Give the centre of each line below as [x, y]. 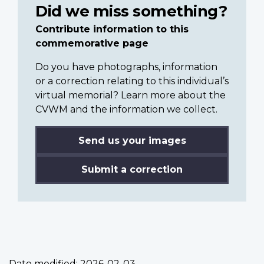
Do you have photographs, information [126, 67]
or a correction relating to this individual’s [132, 81]
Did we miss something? [131, 11]
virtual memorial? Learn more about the [131, 95]
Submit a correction [132, 169]
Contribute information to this [112, 29]
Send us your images [132, 140]
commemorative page [92, 43]
